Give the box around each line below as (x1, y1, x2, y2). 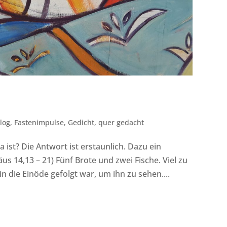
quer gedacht (98, 118, 144, 128)
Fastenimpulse (14, 118, 64, 128)
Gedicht (68, 118, 95, 128)
